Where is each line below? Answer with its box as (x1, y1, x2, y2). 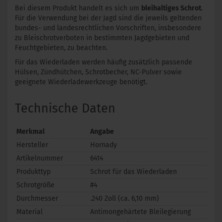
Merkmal (16, 127, 45, 136)
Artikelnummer (16, 154, 63, 163)
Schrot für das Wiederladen (90, 167, 177, 176)
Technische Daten (15, 101, 115, 116)
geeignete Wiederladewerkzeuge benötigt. (15, 78, 147, 86)
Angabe (90, 127, 114, 136)
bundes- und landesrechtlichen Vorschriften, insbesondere (15, 24, 201, 32)
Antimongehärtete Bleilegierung (90, 208, 191, 216)
